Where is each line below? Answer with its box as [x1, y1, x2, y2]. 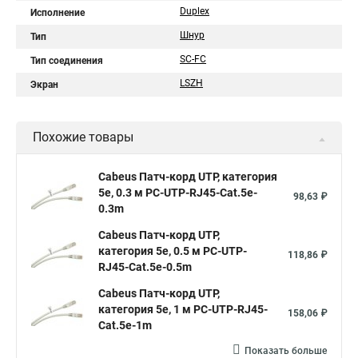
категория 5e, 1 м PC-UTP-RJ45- [98, 303, 268, 316]
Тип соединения [30, 55, 103, 66]
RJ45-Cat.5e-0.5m [98, 261, 192, 273]
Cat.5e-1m [98, 319, 152, 332]
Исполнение [30, 7, 85, 18]
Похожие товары [33, 129, 133, 145]
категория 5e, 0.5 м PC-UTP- [98, 245, 247, 257]
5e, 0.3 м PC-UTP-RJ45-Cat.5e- [98, 186, 257, 199]
